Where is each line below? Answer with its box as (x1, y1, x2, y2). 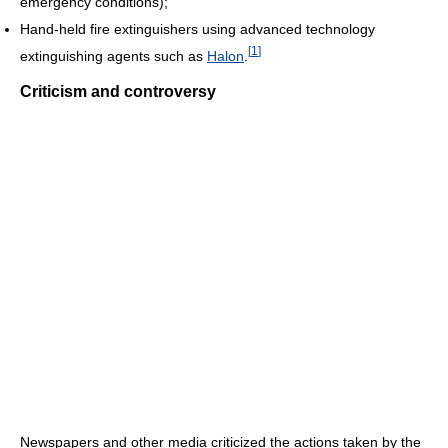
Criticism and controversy (20, 83, 216, 101)
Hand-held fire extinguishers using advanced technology (20, 20, 375, 37)
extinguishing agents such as (20, 47, 207, 64)
